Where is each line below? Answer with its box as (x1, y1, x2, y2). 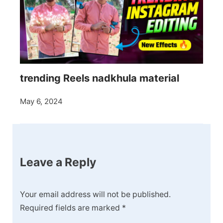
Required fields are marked (20, 203, 122, 213)
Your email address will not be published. (20, 190, 171, 200)
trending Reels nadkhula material (20, 72, 179, 84)
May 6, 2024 (20, 96, 63, 106)
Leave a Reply (20, 155, 96, 169)
